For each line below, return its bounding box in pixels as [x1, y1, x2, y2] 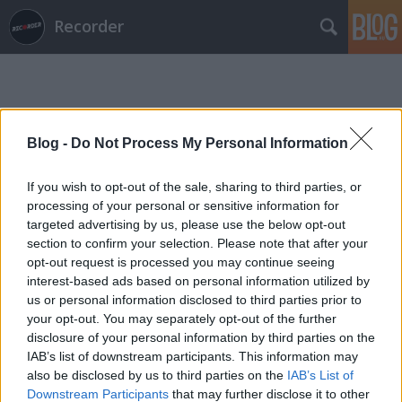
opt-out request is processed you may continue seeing [27, 254, 335, 269]
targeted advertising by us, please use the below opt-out [27, 216, 345, 232]
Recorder [54, 15, 124, 37]
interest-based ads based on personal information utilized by [27, 273, 370, 288]
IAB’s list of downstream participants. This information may [27, 348, 358, 363]
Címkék [13, 185, 66, 206]
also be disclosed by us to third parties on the [27, 367, 287, 382]
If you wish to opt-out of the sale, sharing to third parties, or [27, 179, 362, 194]
